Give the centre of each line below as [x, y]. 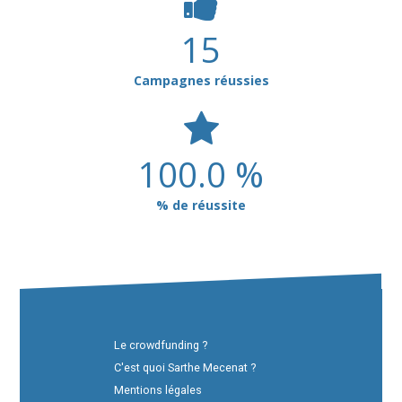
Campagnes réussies [201, 81]
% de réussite [201, 205]
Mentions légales [157, 390]
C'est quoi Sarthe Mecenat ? [184, 368]
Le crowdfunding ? [160, 345]
